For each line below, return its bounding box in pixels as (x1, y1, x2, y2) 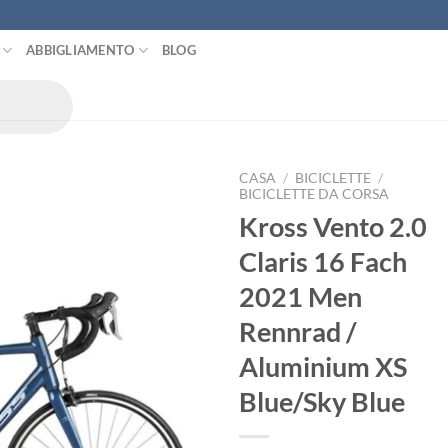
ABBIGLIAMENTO (26, 42, 135, 58)
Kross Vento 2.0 (239, 209, 427, 243)
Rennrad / (239, 314, 356, 348)
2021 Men (239, 279, 362, 313)
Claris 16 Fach (239, 244, 407, 278)
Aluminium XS (239, 349, 407, 383)
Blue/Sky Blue (239, 384, 405, 418)
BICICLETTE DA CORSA (239, 186, 389, 202)
